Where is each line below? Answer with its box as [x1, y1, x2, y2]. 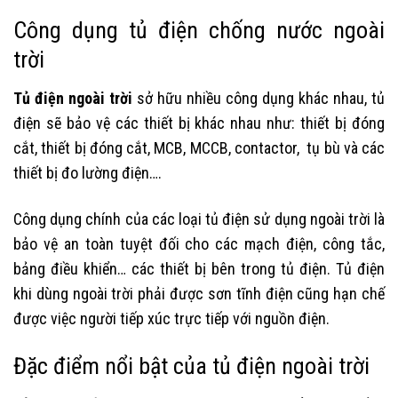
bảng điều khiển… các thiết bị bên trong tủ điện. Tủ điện [13, 259, 385, 278]
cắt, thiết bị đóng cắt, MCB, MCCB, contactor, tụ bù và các [13, 139, 385, 158]
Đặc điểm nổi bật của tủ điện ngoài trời [13, 353, 370, 380]
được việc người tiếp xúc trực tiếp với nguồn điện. [13, 308, 330, 328]
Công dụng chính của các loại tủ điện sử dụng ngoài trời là [13, 209, 385, 228]
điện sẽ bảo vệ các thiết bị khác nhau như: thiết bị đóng [13, 114, 385, 133]
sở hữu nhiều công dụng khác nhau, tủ [132, 89, 385, 108]
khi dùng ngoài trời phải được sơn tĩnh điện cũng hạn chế [13, 283, 385, 303]
